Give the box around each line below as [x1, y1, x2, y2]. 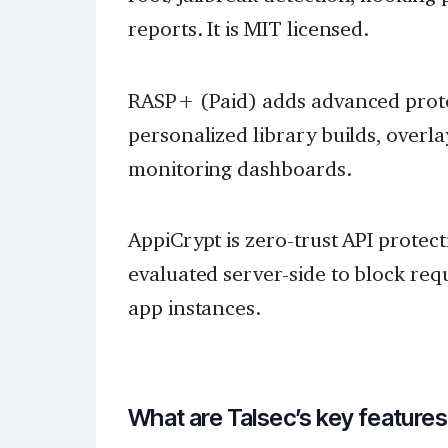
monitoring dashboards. [128, 155, 352, 181]
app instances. [128, 295, 262, 321]
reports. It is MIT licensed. [128, 15, 370, 41]
